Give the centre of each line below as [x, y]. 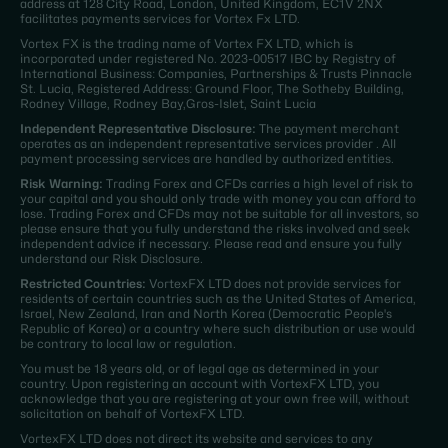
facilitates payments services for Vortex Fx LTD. [160, 19]
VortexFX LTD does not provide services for [273, 284]
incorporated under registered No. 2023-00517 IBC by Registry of [208, 59]
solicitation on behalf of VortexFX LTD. [132, 414]
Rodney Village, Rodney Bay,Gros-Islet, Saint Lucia [168, 104]
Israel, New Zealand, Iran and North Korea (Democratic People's [206, 314]
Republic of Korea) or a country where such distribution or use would [217, 329]
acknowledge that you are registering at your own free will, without [214, 399]
